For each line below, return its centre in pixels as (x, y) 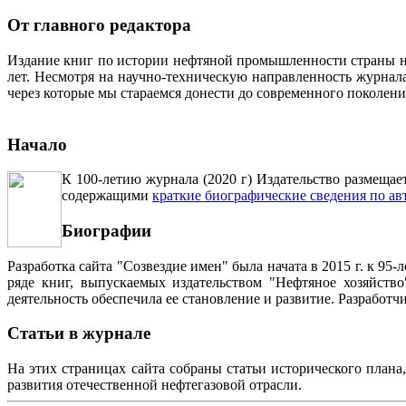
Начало (37, 144)
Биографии (106, 231)
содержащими (107, 196)
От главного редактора (99, 25)
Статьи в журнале (79, 333)
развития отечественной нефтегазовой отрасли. (155, 385)
